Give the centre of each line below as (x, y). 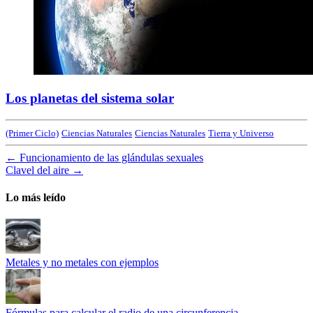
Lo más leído (36, 197)
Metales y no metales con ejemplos (82, 263)
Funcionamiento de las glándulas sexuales (111, 157)
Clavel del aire (37, 170)
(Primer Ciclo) (32, 133)
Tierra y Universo (241, 133)
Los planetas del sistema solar (90, 98)
